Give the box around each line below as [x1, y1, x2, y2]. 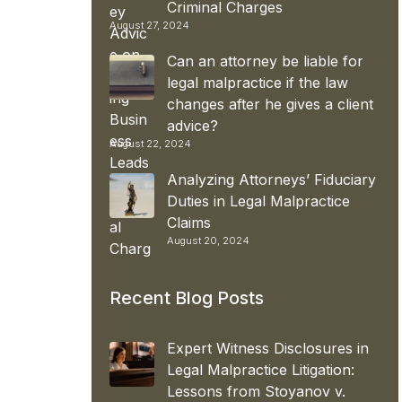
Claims [167, 213, 211, 232]
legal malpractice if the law [167, 73, 348, 92]
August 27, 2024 [109, 18, 189, 31]
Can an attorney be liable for [167, 51, 363, 70]
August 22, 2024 [109, 136, 191, 150]
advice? [167, 116, 218, 135]
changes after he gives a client [167, 94, 373, 113]
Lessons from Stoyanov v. [167, 381, 345, 400]
